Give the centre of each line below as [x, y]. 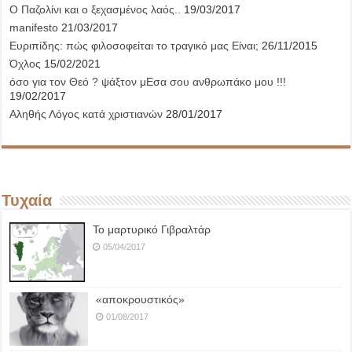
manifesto [34, 28]
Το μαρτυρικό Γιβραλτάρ [152, 230]
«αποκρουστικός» [141, 299]
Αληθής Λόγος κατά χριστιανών [86, 114]
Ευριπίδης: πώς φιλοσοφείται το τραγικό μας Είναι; [134, 46]
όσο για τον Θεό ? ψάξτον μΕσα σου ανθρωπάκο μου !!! [148, 82]
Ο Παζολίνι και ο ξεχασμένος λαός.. [95, 10]
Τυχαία [27, 201]
